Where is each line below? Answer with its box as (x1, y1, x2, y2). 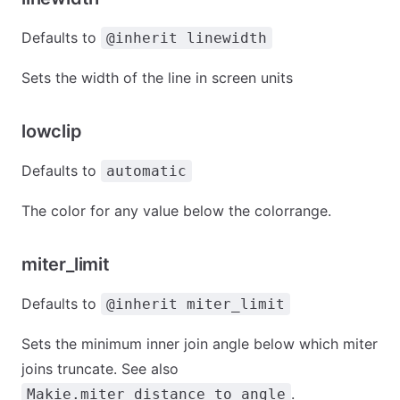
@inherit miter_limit (106, 296, 285, 312)
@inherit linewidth (106, 29, 267, 46)
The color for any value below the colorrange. (21, 202, 331, 220)
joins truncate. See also (21, 360, 179, 378)
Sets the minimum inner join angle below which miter (21, 335, 378, 353)
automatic (106, 162, 187, 179)
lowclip (21, 121, 82, 142)
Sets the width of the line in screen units (21, 69, 293, 87)
